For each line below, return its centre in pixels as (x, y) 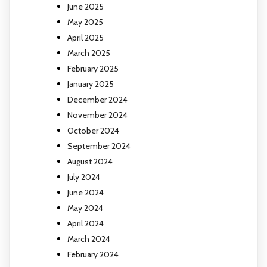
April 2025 (86, 37)
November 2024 (97, 115)
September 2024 (99, 146)
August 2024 (90, 161)
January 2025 (91, 84)
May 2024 (85, 208)
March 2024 (89, 239)
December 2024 (97, 99)
